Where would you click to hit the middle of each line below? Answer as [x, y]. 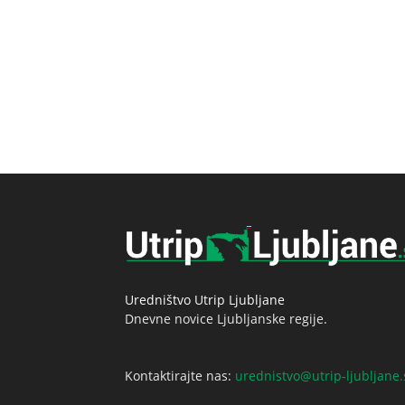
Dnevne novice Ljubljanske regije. [226, 319]
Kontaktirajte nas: [180, 376]
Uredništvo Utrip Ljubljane [205, 300]
